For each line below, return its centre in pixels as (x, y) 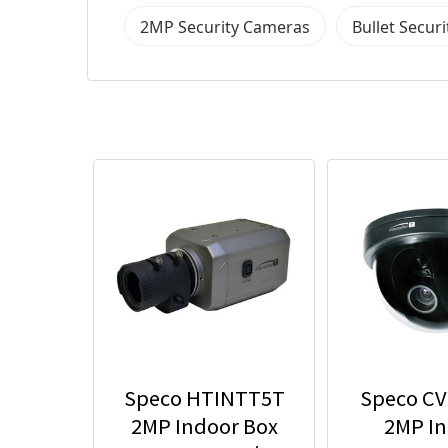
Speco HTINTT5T (204, 397)
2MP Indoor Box (204, 425)
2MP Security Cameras (225, 26)
